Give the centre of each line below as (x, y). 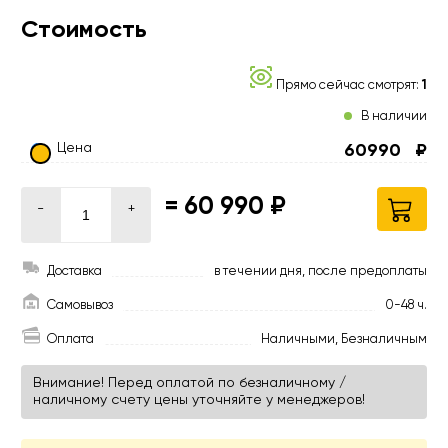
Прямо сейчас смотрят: (349, 86)
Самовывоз (79, 306)
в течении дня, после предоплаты (321, 272)
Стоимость (83, 30)
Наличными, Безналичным (344, 340)
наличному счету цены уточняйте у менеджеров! (199, 400)
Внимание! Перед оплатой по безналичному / (190, 383)
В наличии (394, 117)
